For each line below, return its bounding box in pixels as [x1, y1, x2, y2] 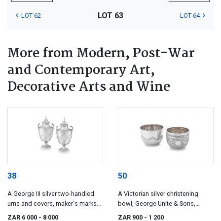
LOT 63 [97, 10, 123, 20]
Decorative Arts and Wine [7, 76, 170, 98]
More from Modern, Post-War [7, 43, 194, 64]
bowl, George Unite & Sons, [118, 200, 195, 208]
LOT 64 [180, 11, 200, 19]
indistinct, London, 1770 [7, 210, 75, 218]
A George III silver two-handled [7, 190, 94, 198]
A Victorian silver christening [118, 190, 198, 198]
